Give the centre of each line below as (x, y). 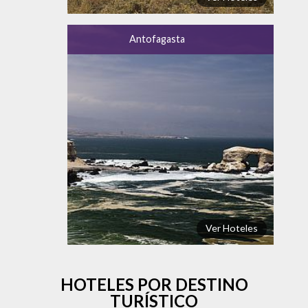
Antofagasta (157, 38)
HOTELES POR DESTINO (154, 284)
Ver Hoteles (232, 228)
